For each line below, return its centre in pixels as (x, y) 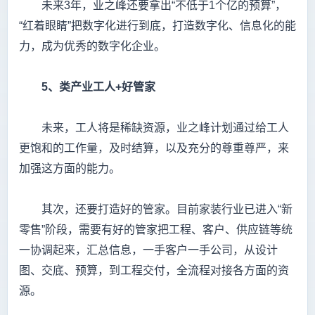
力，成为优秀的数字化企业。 (92, 46)
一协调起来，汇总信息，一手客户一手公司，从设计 (148, 250)
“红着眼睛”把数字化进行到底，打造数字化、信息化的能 (157, 26)
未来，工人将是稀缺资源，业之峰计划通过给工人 (154, 128)
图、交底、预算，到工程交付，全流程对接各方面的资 (154, 271)
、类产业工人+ (85, 87)
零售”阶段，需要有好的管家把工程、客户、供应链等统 (156, 230)
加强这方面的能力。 (70, 169)
